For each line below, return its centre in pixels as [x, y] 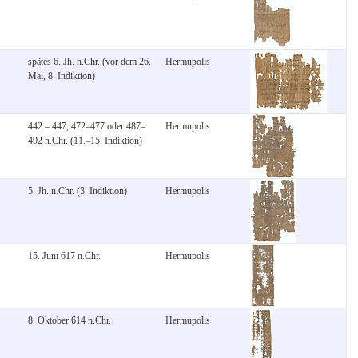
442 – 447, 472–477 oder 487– [87, 126]
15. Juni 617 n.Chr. [64, 255]
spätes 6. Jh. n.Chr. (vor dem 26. [89, 61]
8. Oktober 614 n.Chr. [70, 320]
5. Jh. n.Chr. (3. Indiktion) [78, 191]
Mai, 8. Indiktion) [62, 76]
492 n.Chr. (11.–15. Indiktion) [85, 140]
